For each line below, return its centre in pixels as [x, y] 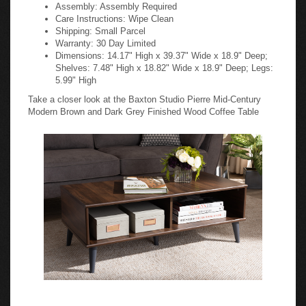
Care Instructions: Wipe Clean [114, 15]
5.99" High [76, 76]
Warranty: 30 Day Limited [106, 39]
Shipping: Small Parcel [100, 27]
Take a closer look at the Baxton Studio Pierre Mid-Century [144, 95]
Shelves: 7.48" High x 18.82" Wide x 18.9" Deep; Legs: [164, 64]
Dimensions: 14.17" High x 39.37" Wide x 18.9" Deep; [162, 52]
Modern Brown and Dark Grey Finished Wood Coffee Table [143, 108]
